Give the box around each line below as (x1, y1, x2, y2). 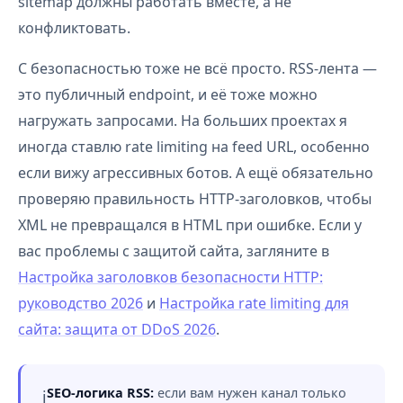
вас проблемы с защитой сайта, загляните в (18, 241, 329, 261)
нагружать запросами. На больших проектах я (18, 111, 347, 130)
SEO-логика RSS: (47, 384, 154, 401)
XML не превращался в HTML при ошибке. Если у (18, 215, 362, 235)
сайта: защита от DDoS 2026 (18, 319, 216, 339)
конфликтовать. (18, 18, 130, 38)
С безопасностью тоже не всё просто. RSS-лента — (18, 58, 377, 78)
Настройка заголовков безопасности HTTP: (18, 267, 323, 287)
